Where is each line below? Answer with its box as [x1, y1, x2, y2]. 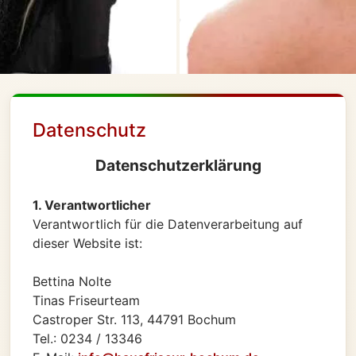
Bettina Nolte [33, 273, 111, 289]
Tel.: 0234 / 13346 [33, 330, 142, 346]
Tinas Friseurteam [33, 292, 140, 308]
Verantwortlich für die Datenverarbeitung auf [33, 215, 303, 232]
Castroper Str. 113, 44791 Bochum [33, 311, 236, 327]
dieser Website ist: [33, 234, 142, 251]
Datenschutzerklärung [95, 155, 261, 175]
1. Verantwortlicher [33, 196, 151, 213]
